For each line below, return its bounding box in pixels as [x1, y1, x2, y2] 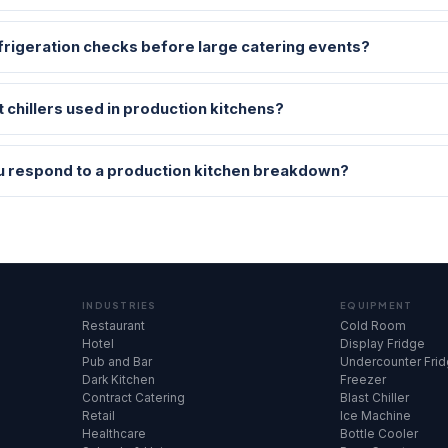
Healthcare [82, 427, 146, 441]
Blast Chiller [340, 391, 409, 405]
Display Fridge [340, 337, 425, 351]
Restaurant [82, 319, 145, 333]
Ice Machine [340, 409, 411, 423]
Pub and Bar [82, 355, 152, 369]
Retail [82, 409, 115, 423]
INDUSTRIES [82, 300, 157, 311]
